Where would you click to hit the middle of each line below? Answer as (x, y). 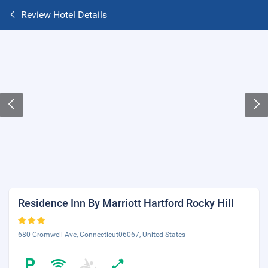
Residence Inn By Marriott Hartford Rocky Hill (126, 203)
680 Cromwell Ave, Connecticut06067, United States (102, 234)
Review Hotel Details (64, 15)
